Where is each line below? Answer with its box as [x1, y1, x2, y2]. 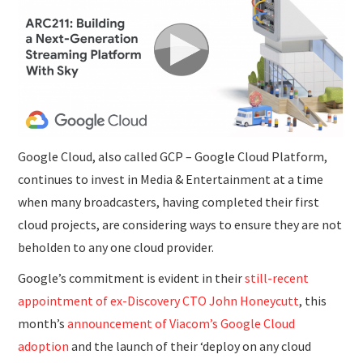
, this [299, 293, 327, 310]
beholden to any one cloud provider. [18, 239, 215, 256]
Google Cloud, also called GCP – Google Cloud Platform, [18, 148, 328, 165]
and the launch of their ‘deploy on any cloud [69, 338, 312, 355]
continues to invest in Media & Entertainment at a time [18, 171, 324, 188]
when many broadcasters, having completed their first [18, 194, 320, 211]
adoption [18, 338, 70, 355]
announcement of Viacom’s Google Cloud [67, 315, 296, 332]
